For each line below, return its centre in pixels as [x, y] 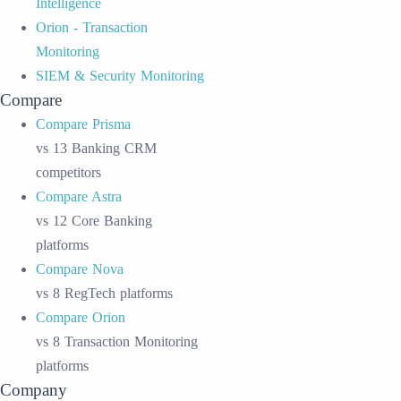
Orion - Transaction [92, 27]
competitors [68, 172]
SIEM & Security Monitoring [120, 76]
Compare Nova [80, 269]
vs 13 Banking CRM [96, 148]
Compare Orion [81, 317]
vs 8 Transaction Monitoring [117, 341]
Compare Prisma [83, 124]
